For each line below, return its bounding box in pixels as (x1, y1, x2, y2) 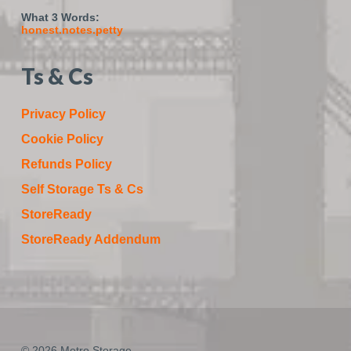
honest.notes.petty (20, 24, 123, 36)
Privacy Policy (20, 107, 106, 121)
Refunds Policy (20, 157, 112, 171)
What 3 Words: (20, 11, 100, 24)
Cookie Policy (20, 132, 103, 146)
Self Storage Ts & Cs (20, 183, 143, 196)
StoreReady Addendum (20, 233, 161, 246)
